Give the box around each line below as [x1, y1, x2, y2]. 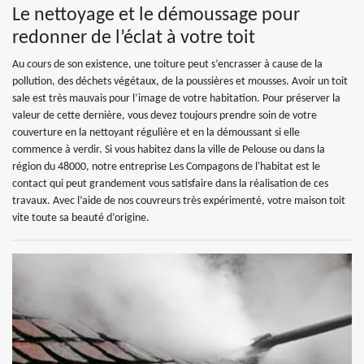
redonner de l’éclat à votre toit [12, 28, 255, 48]
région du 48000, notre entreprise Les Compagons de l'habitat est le [12, 161, 320, 173]
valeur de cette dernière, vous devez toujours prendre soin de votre [12, 110, 317, 122]
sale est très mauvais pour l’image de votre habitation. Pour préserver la [12, 93, 340, 105]
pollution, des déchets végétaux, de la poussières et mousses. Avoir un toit [12, 76, 348, 88]
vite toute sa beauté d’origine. [12, 212, 149, 224]
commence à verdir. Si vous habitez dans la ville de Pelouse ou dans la [12, 144, 325, 156]
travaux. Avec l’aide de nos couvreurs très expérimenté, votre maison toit [12, 195, 345, 207]
